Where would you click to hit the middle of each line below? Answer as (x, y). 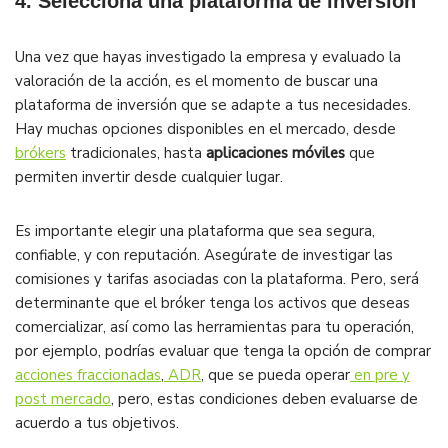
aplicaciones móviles (275, 153)
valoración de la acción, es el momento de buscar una (196, 81)
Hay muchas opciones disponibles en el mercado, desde (205, 129)
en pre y (380, 375)
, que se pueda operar (275, 375)
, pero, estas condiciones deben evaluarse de (264, 399)
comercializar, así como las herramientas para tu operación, (214, 327)
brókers (40, 153)
